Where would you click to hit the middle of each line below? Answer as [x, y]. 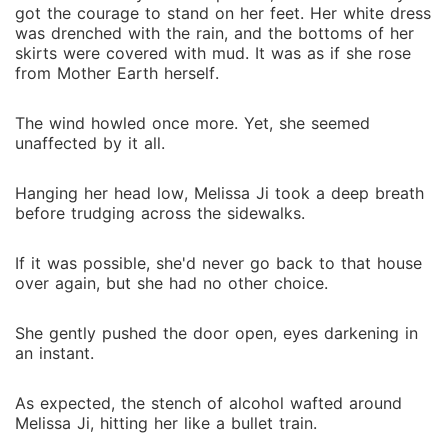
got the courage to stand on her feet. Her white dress [223, 13]
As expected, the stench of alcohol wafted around [208, 403]
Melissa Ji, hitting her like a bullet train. [166, 423]
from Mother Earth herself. [117, 73]
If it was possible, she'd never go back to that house [218, 263]
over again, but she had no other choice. [171, 283]
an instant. [54, 353]
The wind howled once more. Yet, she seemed [192, 123]
